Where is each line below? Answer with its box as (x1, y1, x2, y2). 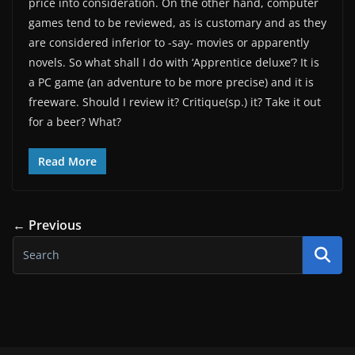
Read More (38, 153, 97, 169)
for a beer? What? (29, 113, 121, 129)
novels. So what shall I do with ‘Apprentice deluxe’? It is (29, 54, 319, 70)
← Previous (13, 216, 82, 234)
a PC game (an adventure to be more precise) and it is (29, 74, 314, 90)
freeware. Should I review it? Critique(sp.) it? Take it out (29, 94, 321, 109)
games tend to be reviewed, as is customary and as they (29, 14, 326, 30)
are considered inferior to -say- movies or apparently (29, 34, 309, 50)
